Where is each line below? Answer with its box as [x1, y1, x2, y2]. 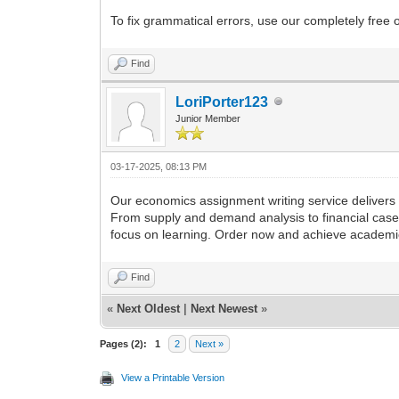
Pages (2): [100, 338, 148, 349]
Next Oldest [117, 301, 181, 315]
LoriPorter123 [175, 94, 269, 110]
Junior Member [175, 112, 241, 124]
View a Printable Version [121, 371, 225, 383]
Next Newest [191, 301, 258, 315]
